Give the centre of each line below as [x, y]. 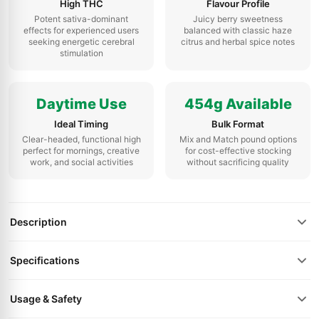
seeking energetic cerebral [81, 42]
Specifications [45, 260]
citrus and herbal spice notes [238, 42]
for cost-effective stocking [238, 151]
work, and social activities [81, 162]
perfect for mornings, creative [81, 151]
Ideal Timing [81, 124]
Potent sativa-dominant [81, 19]
